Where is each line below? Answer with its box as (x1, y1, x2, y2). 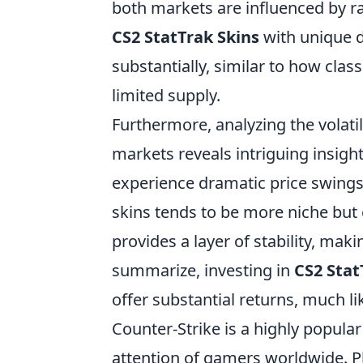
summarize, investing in (112, 259, 294, 281)
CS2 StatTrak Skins (112, 26, 259, 48)
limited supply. (112, 84, 220, 106)
